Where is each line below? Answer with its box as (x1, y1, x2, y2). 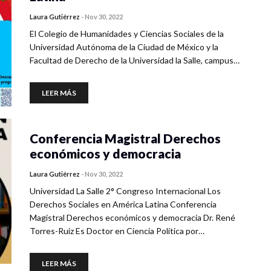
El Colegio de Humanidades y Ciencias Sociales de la (30, 28, 224, 39)
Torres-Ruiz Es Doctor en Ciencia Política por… (30, 226, 204, 236)
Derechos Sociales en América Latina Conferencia (30, 199, 217, 209)
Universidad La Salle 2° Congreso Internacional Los (30, 186, 221, 196)
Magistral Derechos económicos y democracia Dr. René (30, 212, 235, 223)
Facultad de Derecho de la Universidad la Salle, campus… (30, 55, 240, 65)
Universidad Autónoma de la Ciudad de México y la (30, 42, 218, 52)
